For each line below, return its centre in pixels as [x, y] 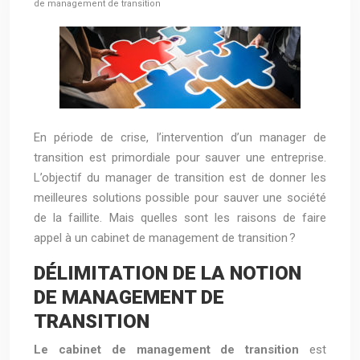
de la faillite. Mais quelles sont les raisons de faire [180, 218]
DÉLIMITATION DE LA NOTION [168, 273]
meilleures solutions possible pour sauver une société [180, 198]
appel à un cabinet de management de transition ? [165, 238]
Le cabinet [67, 350]
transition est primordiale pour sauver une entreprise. [180, 157]
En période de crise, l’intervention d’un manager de [180, 137]
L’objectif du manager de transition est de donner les [180, 178]
